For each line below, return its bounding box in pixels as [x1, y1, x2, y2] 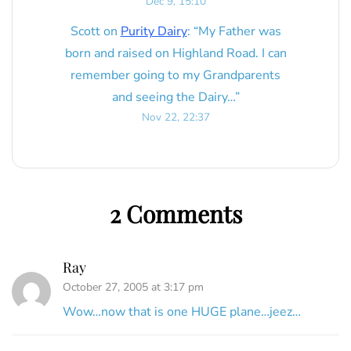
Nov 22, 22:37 [141, 110, 210, 125]
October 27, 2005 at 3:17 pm [63, 280, 204, 295]
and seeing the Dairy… [111, 89, 235, 107]
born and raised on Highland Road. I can [64, 45, 287, 63]
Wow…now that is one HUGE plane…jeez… [63, 303, 301, 321]
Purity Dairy [120, 23, 187, 41]
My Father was [197, 23, 281, 41]
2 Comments [109, 198, 242, 230]
